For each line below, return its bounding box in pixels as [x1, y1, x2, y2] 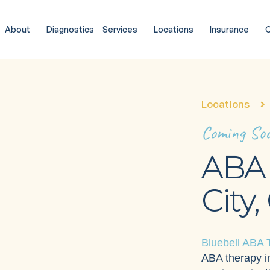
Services [102, 24, 137, 35]
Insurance [209, 24, 249, 35]
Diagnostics [46, 24, 94, 35]
